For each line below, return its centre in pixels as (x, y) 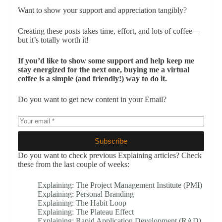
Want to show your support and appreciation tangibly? (102, 10)
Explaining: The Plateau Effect (85, 212)
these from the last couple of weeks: (73, 164)
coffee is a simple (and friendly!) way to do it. (92, 78)
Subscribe (111, 141)
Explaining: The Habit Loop (82, 203)
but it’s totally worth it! (53, 40)
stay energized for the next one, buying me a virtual (103, 69)
